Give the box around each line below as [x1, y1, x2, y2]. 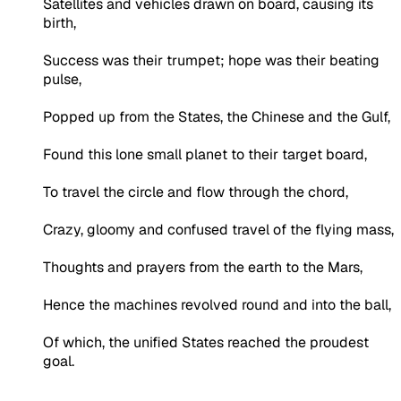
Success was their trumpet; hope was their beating [43, 50, 380, 70]
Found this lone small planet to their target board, [43, 144, 367, 164]
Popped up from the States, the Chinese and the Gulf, [43, 107, 390, 126]
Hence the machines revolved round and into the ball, [43, 294, 391, 314]
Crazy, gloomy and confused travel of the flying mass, [43, 219, 394, 239]
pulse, [43, 69, 81, 89]
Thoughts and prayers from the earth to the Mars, [43, 257, 363, 277]
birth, [43, 13, 76, 32]
